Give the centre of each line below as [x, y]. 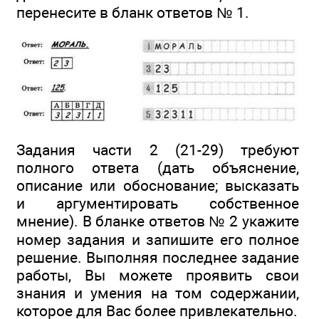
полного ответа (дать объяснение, [158, 168]
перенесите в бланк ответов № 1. [133, 13]
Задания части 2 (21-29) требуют [158, 150]
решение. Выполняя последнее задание [158, 258]
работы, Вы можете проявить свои [158, 276]
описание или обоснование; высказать [158, 186]
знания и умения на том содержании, [158, 293]
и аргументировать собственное [158, 204]
